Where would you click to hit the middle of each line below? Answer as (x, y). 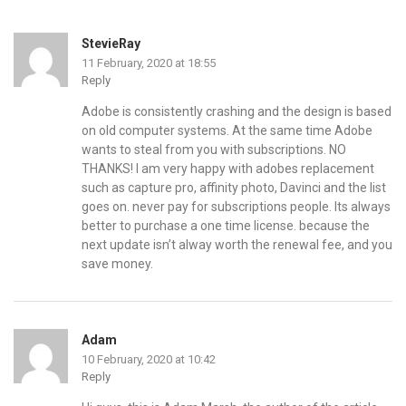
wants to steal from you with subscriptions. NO (214, 150)
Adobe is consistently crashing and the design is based (237, 112)
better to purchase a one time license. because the (226, 226)
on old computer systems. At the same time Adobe (227, 131)
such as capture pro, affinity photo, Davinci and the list (234, 188)
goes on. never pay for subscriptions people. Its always (236, 207)
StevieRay (111, 44)
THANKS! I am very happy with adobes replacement (228, 169)
